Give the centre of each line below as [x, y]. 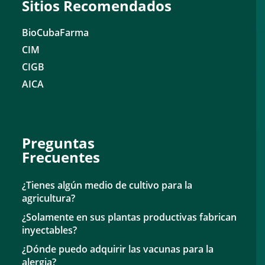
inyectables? [50, 230]
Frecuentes [61, 157]
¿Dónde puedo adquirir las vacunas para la [118, 249]
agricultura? [49, 198]
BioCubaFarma [56, 33]
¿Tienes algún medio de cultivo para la [107, 185]
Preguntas [59, 143]
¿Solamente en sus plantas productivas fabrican [130, 217]
